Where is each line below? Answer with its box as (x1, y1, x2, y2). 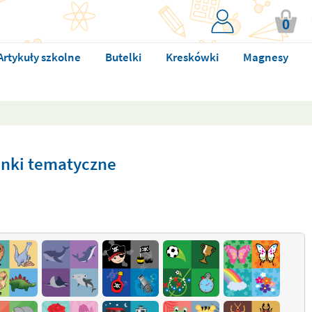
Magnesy (242, 49, 288, 65)
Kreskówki (165, 49, 219, 65)
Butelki (104, 49, 141, 65)
